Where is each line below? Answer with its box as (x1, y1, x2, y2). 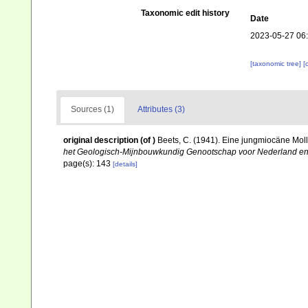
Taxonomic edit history (140, 8, 230, 18)
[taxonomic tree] (250, 60, 303, 67)
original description (63, 135, 138, 145)
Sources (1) (71, 104, 114, 114)
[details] (113, 160, 137, 168)
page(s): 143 (63, 159, 113, 168)
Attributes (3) (137, 104, 185, 114)
